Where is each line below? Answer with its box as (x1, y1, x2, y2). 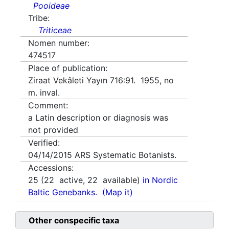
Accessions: (28, 163, 74, 173)
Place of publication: (28, 63, 107, 74)
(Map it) (102, 187, 133, 198)
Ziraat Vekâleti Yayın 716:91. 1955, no (28, 75, 174, 86)
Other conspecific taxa (29, 215, 119, 226)
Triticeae (38, 25, 72, 36)
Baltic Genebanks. (28, 187, 97, 198)
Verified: (28, 138, 60, 148)
